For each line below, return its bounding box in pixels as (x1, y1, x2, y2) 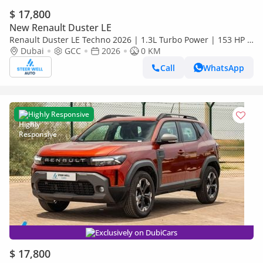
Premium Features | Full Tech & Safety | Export (9, 45, 195, 56)
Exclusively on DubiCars (95, 227, 177, 238)
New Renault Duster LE (9, 21, 112, 34)
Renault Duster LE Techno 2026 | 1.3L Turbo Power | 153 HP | (9, 34, 252, 45)
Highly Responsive (28, 109, 89, 119)
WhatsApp (203, 62, 244, 73)
